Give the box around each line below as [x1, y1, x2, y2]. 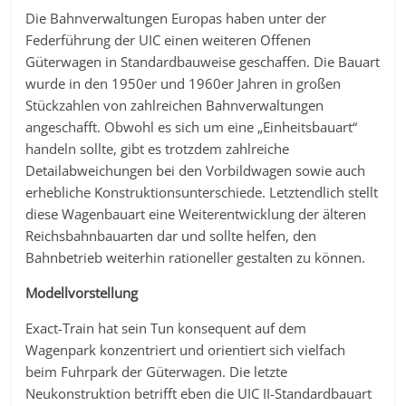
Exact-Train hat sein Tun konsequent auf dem [25, 319, 307, 337]
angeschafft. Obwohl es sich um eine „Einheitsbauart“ [25, 118, 358, 136]
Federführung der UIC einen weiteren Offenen [25, 31, 312, 49]
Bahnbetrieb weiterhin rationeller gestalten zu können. [25, 248, 366, 266]
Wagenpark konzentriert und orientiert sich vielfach [25, 341, 346, 359]
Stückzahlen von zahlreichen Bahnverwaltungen [25, 96, 324, 114]
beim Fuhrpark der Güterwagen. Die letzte [25, 362, 288, 381]
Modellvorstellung [25, 284, 139, 302]
